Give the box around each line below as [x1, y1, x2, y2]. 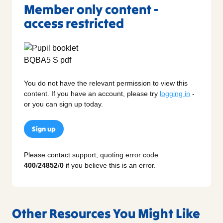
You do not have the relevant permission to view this [24, 79, 188, 88]
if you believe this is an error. [64, 161, 156, 170]
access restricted [24, 15, 124, 32]
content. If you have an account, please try [24, 90, 160, 98]
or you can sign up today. [24, 100, 103, 109]
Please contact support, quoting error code [24, 151, 158, 159]
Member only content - [24, 1, 158, 18]
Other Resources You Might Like [12, 205, 200, 222]
